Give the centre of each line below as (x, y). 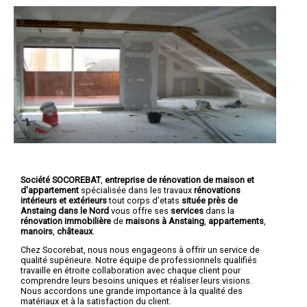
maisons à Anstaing (165, 221)
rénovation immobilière (66, 221)
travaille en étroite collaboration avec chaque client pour (131, 271)
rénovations (217, 190)
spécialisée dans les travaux (136, 190)
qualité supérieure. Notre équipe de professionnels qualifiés (139, 260)
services (187, 210)
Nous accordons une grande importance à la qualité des (132, 291)
